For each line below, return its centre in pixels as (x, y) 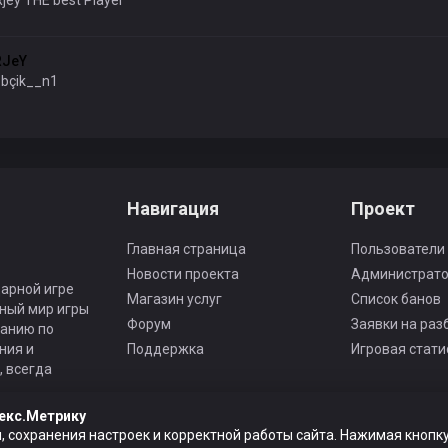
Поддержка (166, 349)
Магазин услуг (175, 299)
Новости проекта (183, 274)
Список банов (395, 299)
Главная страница (187, 249)
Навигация (173, 208)
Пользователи (397, 249)
